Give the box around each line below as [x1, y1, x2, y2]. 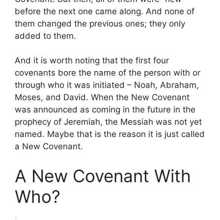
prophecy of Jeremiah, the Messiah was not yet [15, 117, 202, 127]
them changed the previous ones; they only [15, 18, 185, 28]
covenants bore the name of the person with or [15, 68, 200, 78]
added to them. [15, 30, 76, 41]
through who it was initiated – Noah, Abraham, [15, 80, 199, 90]
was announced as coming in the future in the [15, 105, 195, 115]
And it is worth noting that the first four [15, 55, 169, 66]
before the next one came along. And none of [15, 6, 194, 16]
